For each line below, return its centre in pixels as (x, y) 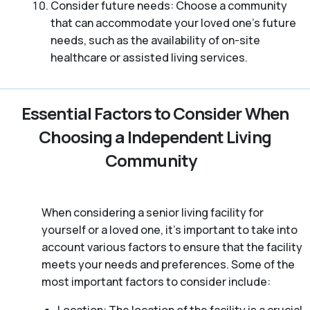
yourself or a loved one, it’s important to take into (170, 230)
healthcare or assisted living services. (149, 58)
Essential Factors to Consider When (155, 113)
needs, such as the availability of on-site (155, 40)
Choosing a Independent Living (155, 137)
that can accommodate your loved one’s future (173, 23)
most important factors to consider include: (156, 282)
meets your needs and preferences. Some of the (168, 265)
